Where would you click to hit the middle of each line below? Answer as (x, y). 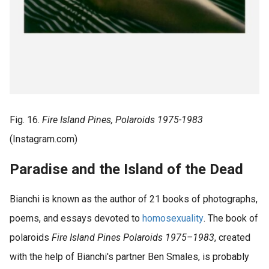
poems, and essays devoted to (76, 219)
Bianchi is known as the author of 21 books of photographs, (134, 199)
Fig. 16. (25, 120)
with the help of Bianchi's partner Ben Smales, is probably (129, 257)
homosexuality (173, 219)
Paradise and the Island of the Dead (126, 170)
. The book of (231, 219)
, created (232, 238)
